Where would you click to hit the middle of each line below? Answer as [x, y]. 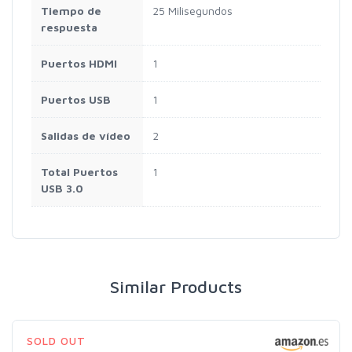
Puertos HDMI [79, 64]
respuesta [69, 27]
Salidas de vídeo [86, 136]
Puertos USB [76, 100]
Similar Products [176, 287]
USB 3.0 [62, 189]
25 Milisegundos [192, 11]
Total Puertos [79, 172]
